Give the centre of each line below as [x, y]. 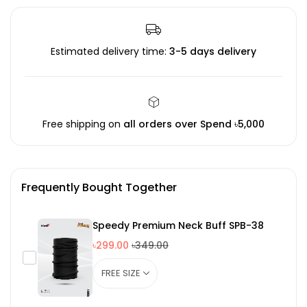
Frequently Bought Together [99, 187]
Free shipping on [83, 124]
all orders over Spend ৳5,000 [194, 124]
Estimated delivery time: [110, 51]
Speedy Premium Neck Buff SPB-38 [178, 226]
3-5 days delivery [213, 51]
